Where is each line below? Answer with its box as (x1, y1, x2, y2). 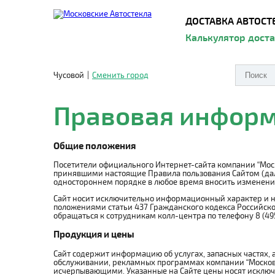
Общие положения (53, 140, 136, 151)
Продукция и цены (53, 228, 134, 240)
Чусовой (53, 70, 84, 80)
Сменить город (92, 70, 149, 80)
